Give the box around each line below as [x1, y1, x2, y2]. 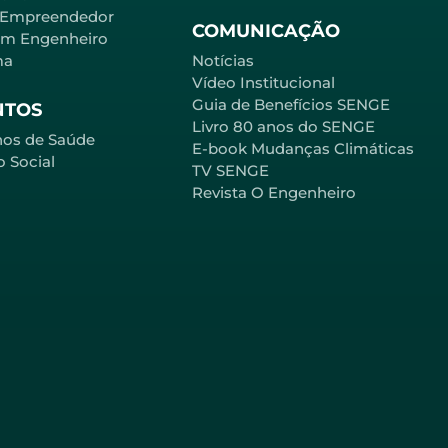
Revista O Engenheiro [192, 182, 356, 202]
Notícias [192, 50, 254, 70]
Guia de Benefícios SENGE [192, 94, 390, 114]
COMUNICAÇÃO [192, 19, 340, 42]
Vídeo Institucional [192, 72, 335, 92]
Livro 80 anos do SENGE [192, 116, 375, 136]
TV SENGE [192, 160, 269, 180]
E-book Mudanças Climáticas [192, 138, 414, 158]
